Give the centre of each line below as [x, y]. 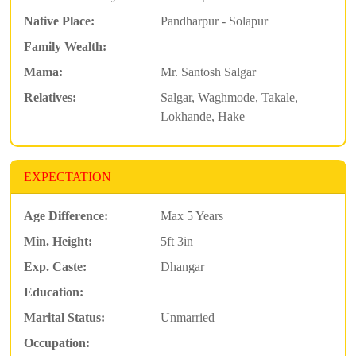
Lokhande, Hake [202, 116]
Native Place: [59, 21]
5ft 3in [176, 241]
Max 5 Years [192, 215]
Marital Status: [64, 317]
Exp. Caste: [55, 266]
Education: [54, 292]
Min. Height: [58, 241]
